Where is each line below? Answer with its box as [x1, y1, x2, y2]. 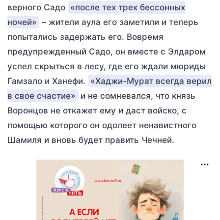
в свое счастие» [7, 91, 76, 101]
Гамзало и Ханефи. [7, 76, 88, 86]
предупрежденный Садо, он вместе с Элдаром [7, 47, 206, 56]
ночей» [7, 17, 37, 27]
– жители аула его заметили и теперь [39, 17, 198, 27]
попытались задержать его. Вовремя [7, 32, 164, 42]
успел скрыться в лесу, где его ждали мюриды [7, 61, 206, 71]
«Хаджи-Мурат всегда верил [90, 76, 212, 86]
